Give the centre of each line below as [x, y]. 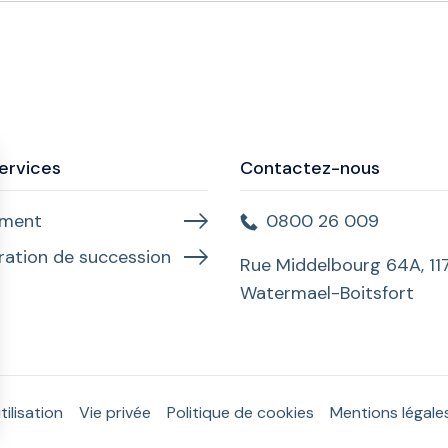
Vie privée [115, 412]
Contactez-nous [310, 168]
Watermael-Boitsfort [327, 293]
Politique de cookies [240, 412]
